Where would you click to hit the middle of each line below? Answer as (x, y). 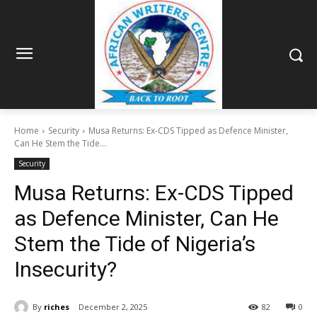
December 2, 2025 (113, 307)
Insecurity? (65, 269)
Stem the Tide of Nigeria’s (135, 244)
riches (57, 306)
